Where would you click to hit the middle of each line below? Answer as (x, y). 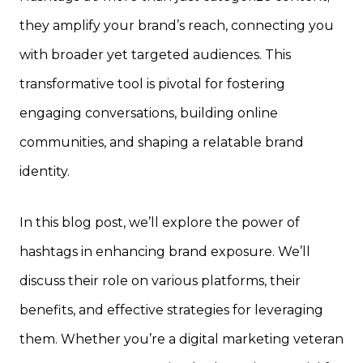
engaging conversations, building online (149, 113)
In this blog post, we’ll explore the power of (160, 223)
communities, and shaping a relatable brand (162, 143)
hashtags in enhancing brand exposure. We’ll (165, 252)
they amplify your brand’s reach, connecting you (177, 26)
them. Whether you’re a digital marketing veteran (181, 340)
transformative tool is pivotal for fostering (152, 84)
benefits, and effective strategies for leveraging (171, 310)
